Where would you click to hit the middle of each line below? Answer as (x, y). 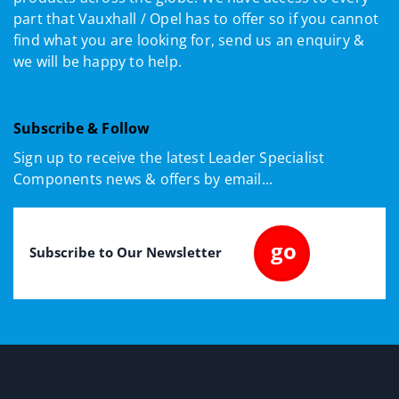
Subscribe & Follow (82, 129)
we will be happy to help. (98, 62)
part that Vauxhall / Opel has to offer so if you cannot (196, 19)
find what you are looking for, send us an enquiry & (189, 41)
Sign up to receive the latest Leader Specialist (169, 158)
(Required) (91, 236)
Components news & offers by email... (143, 179)
